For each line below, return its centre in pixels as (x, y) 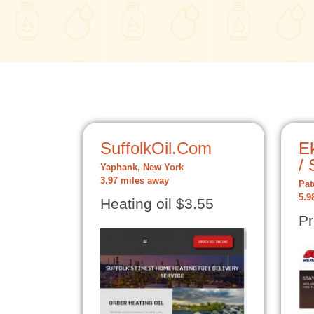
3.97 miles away (135, 181)
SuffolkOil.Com (156, 148)
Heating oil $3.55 (157, 204)
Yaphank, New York (142, 168)
